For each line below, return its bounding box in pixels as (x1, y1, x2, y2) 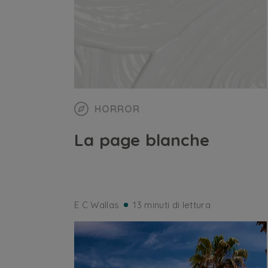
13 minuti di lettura (133, 199, 211, 211)
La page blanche (74, 129, 209, 150)
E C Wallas (74, 199, 120, 211)
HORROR (95, 103, 140, 115)
